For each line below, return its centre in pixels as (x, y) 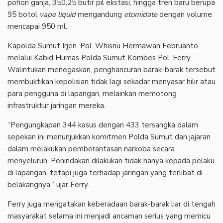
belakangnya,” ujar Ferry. (48, 184)
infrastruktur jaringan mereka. (56, 105)
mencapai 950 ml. (37, 26)
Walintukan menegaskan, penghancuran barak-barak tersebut (111, 69)
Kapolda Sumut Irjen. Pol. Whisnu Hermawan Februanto (103, 46)
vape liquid (57, 14)
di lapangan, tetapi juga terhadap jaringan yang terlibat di (105, 172)
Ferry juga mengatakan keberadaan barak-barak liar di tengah (111, 204)
